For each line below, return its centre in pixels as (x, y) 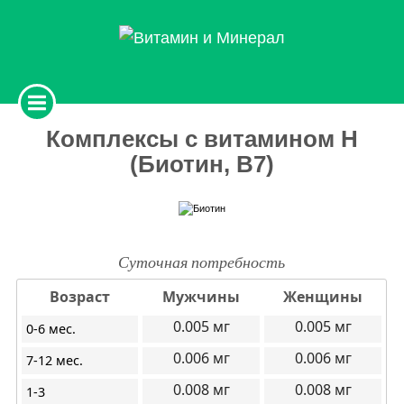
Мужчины (202, 297)
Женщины (323, 297)
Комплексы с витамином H (202, 139)
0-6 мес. (51, 329)
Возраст (80, 297)
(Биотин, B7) (202, 164)
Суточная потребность (202, 262)
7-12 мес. (55, 361)
